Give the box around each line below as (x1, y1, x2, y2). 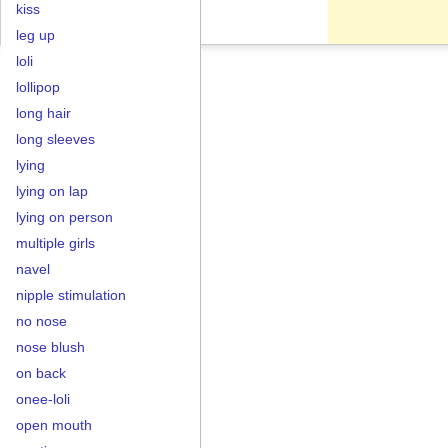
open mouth (16, 417, 92, 433)
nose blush (16, 339, 85, 355)
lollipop (16, 79, 60, 95)
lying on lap (16, 183, 88, 199)
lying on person (16, 209, 113, 225)
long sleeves (16, 131, 95, 147)
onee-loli (16, 391, 70, 407)
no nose (16, 313, 67, 329)
